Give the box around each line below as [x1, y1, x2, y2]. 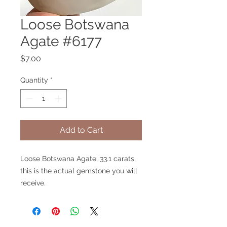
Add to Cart [59, 125, 103, 135]
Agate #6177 [20, 32, 102, 50]
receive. [20, 178, 46, 187]
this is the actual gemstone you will [20, 166, 137, 175]
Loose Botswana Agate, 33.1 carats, [20, 154, 136, 163]
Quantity [20, 75, 48, 84]
